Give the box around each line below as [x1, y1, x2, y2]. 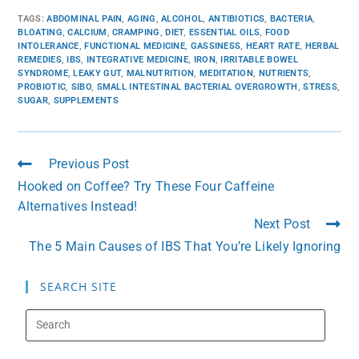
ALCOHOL [161, 13, 204, 24]
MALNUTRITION [126, 67, 195, 79]
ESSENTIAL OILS [189, 26, 260, 38]
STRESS [303, 81, 338, 92]
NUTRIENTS [258, 67, 309, 79]
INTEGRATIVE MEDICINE [86, 54, 188, 65]
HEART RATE [246, 40, 300, 51]
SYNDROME [18, 67, 68, 79]
